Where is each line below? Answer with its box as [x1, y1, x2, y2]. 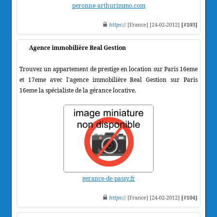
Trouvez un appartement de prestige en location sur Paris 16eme [19, 64, 198, 73]
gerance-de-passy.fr [82, 174, 135, 183]
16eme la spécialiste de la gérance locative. [19, 86, 136, 94]
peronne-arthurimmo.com [72, 1, 145, 10]
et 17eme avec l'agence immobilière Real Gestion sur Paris [19, 75, 198, 84]
